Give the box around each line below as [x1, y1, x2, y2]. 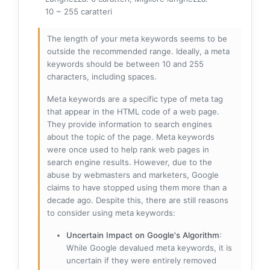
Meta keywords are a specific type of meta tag [47, 93, 223, 104]
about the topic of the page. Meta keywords [47, 131, 215, 142]
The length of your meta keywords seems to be [47, 33, 227, 43]
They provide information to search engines [47, 119, 212, 129]
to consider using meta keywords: [47, 207, 175, 218]
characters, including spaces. [47, 71, 157, 81]
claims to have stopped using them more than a [47, 182, 227, 192]
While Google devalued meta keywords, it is [66, 242, 232, 253]
